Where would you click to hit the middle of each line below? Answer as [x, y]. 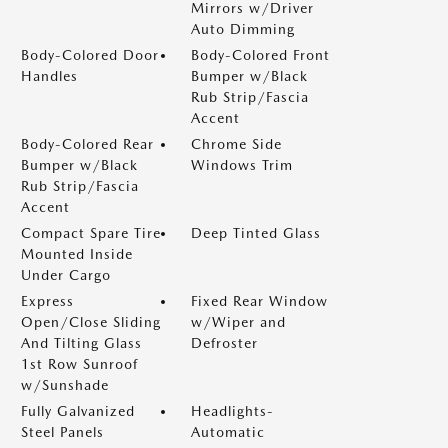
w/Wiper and [238, 322]
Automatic [228, 432]
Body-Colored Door [90, 55]
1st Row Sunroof [79, 364]
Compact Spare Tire [91, 233]
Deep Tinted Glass [256, 233]
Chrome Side [236, 144]
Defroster [224, 343]
